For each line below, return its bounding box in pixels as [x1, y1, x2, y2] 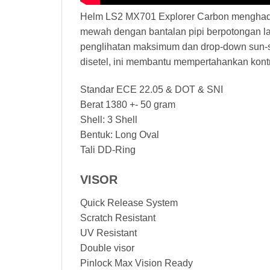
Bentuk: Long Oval [80, 129, 159, 140]
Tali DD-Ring [80, 144, 136, 155]
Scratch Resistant [80, 212, 155, 223]
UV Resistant [80, 227, 137, 238]
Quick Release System [80, 197, 178, 208]
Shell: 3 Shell [80, 114, 137, 125]
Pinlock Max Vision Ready [80, 257, 193, 268]
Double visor [80, 242, 134, 253]
